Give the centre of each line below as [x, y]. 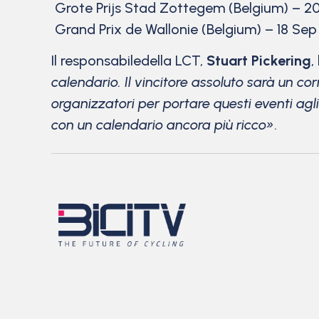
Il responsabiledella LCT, [129, 61]
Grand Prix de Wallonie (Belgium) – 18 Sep [184, 29]
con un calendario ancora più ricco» [163, 125]
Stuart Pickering [259, 61]
